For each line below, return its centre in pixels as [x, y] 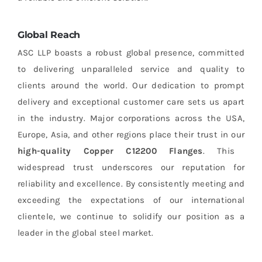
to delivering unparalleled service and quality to [131, 69]
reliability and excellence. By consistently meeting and [131, 184]
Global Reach [49, 35]
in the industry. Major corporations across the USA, [131, 118]
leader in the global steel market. [85, 233]
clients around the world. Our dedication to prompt [131, 86]
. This [219, 151]
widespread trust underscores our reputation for [131, 168]
